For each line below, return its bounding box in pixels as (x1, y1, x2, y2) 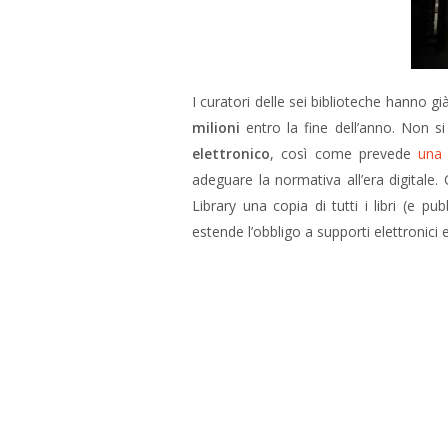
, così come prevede (270, 144, 419, 163)
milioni (192, 118, 240, 137)
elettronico (192, 144, 270, 163)
